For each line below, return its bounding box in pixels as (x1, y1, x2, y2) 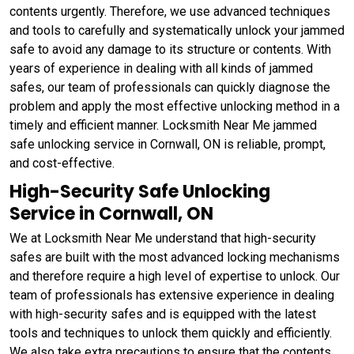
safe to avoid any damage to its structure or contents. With (9, 41, 331, 57)
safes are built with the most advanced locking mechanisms (9, 249, 340, 265)
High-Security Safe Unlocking (9, 179, 270, 204)
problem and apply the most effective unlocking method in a (9, 98, 340, 114)
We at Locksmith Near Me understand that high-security (9, 230, 316, 246)
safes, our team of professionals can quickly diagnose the (9, 79, 330, 95)
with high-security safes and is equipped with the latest (9, 306, 316, 322)
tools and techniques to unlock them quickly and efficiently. (9, 325, 332, 341)
